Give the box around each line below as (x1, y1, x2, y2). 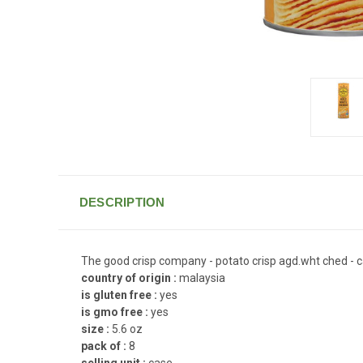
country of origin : (81, 271, 179, 284)
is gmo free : (81, 305, 151, 318)
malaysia (179, 271, 225, 284)
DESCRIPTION (79, 194, 165, 209)
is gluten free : (81, 288, 160, 301)
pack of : (81, 339, 129, 352)
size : (81, 322, 112, 335)
